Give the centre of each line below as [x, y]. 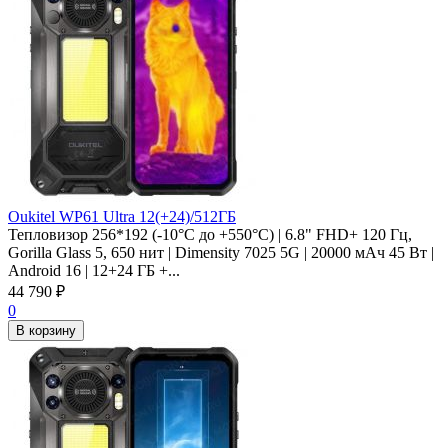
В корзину [46, 330]
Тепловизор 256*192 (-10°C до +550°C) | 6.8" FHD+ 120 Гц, [210, 234]
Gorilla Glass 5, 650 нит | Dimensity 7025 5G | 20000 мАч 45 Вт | [221, 252]
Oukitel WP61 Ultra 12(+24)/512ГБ [122, 216]
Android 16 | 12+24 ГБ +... [94, 270]
